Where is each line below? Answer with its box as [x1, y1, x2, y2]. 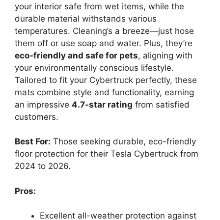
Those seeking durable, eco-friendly [51, 137, 196, 147]
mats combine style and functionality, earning [15, 87, 194, 97]
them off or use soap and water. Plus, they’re [15, 38, 192, 48]
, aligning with [138, 50, 192, 60]
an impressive [15, 99, 72, 110]
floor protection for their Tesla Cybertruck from [15, 149, 198, 159]
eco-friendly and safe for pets [15, 50, 138, 60]
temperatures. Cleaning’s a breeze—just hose [15, 26, 194, 36]
